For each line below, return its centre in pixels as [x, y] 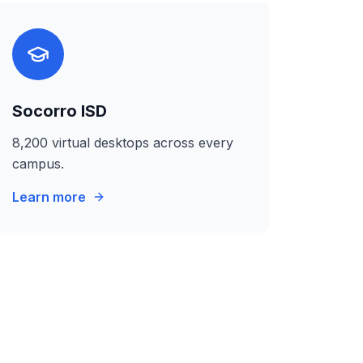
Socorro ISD [59, 111]
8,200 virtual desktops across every [122, 143]
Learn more [49, 197]
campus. [38, 164]
